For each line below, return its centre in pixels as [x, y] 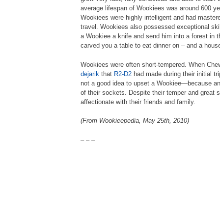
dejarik [90, 74]
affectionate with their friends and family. [138, 102]
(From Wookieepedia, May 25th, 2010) [135, 121]
